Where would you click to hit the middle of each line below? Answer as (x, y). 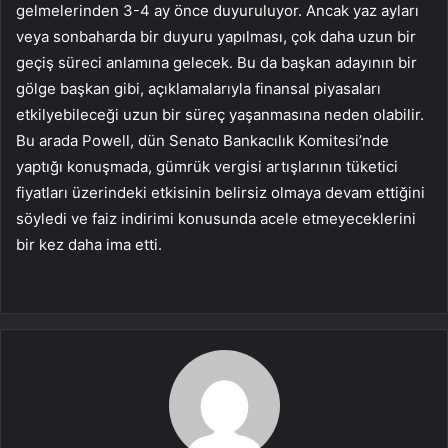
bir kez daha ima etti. (89, 245)
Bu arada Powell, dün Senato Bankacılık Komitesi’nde (202, 141)
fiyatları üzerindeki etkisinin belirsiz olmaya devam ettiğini (220, 193)
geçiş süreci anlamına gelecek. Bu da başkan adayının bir (216, 63)
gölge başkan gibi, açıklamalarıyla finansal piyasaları (198, 89)
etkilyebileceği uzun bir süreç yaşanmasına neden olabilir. (220, 115)
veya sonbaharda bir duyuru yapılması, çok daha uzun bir (216, 37)
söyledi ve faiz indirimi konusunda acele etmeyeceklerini (216, 219)
